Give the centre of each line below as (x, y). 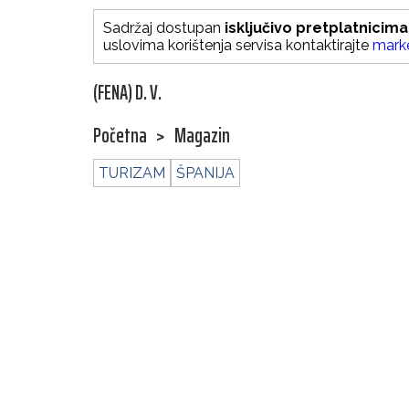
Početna (120, 136)
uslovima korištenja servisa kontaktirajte (238, 46)
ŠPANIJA (205, 173)
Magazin (202, 136)
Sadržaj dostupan (164, 28)
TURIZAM (132, 173)
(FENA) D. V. (127, 93)
